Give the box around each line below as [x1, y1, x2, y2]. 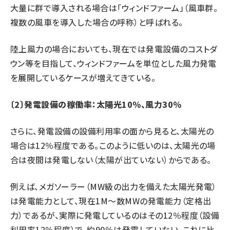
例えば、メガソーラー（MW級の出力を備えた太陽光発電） [10, 180, 217, 193]
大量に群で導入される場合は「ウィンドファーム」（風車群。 [10, 2, 218, 14]
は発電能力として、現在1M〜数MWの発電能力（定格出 [10, 195, 212, 207]
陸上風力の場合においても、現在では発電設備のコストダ [10, 43, 218, 55]
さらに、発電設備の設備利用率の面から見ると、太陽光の [10, 125, 214, 137]
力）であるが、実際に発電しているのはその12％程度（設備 [10, 209, 220, 221]
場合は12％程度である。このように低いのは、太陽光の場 [10, 139, 216, 151]
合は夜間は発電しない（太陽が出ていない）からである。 [10, 154, 212, 166]
